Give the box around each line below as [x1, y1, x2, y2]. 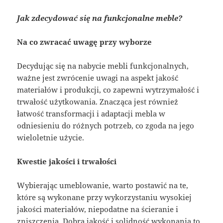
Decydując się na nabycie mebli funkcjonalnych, [17, 60, 189, 71]
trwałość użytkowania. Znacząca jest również [17, 96, 179, 107]
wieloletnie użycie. [17, 132, 85, 142]
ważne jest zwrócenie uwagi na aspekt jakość [17, 72, 179, 83]
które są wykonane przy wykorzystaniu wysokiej [17, 192, 192, 202]
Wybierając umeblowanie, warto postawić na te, [17, 180, 189, 190]
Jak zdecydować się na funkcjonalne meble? [17, 12, 183, 23]
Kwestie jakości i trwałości [17, 156, 117, 166]
